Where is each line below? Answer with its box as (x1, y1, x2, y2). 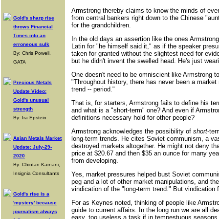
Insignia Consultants (13, 171, 59, 176)
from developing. (71, 157, 118, 164)
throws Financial (13, 24, 53, 29)
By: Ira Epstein (13, 115, 46, 120)
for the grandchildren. (71, 22, 131, 29)
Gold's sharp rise (13, 15, 54, 21)
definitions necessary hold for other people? (71, 114, 195, 121)
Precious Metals (13, 80, 52, 85)
